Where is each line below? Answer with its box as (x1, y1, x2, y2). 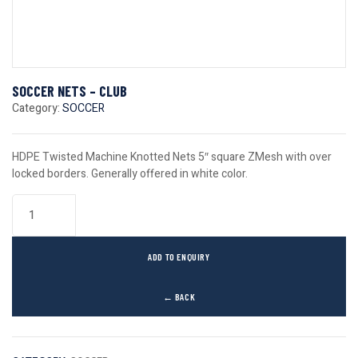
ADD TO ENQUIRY (148, 251, 210, 262)
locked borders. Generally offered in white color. (12, 165, 248, 182)
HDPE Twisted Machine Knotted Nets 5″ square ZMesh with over (12, 149, 332, 165)
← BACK (162, 291, 196, 302)
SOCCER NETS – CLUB (12, 82, 127, 100)
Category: (12, 100, 62, 117)
